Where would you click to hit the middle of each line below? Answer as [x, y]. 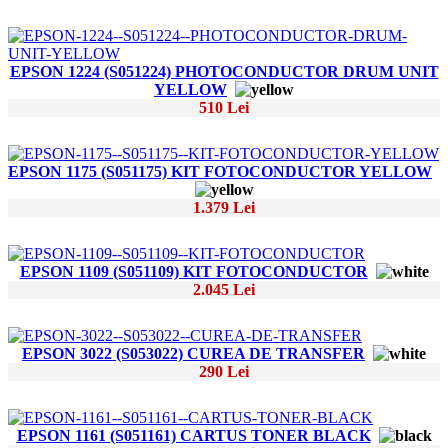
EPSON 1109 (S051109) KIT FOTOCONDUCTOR [193, 272]
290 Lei [224, 372]
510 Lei [224, 108]
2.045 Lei [224, 290]
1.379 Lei [224, 208]
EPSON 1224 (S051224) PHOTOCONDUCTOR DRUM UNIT [224, 72]
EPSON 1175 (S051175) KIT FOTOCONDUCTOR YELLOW [220, 172]
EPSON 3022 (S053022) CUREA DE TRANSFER [193, 354]
